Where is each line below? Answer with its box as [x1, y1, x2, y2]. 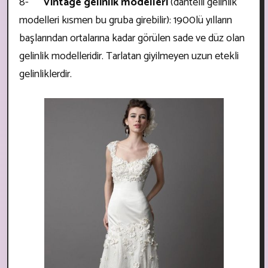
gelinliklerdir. [19, 65, 72, 83]
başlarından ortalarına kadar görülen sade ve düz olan [19, 29, 245, 47]
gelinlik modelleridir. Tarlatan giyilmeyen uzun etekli [19, 47, 239, 65]
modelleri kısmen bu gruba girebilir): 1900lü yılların [19, 11, 232, 29]
